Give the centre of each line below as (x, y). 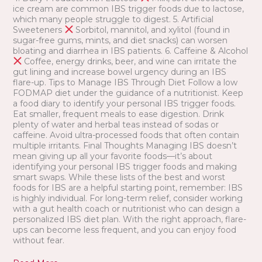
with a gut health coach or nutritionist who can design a (126, 208)
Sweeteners (38, 30)
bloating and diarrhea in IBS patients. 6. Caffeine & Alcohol (130, 51)
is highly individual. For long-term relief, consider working (127, 198)
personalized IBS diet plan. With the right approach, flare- (129, 219)
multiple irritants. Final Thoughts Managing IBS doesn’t (125, 145)
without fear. (38, 240)
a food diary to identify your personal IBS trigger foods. (124, 103)
